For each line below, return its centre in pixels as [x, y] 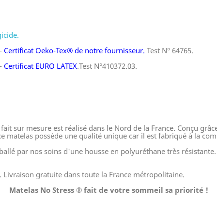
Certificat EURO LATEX [39, 66]
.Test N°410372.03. [107, 66]
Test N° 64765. [169, 50]
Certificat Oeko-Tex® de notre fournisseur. [74, 50]
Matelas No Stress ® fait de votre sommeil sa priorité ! [108, 190]
